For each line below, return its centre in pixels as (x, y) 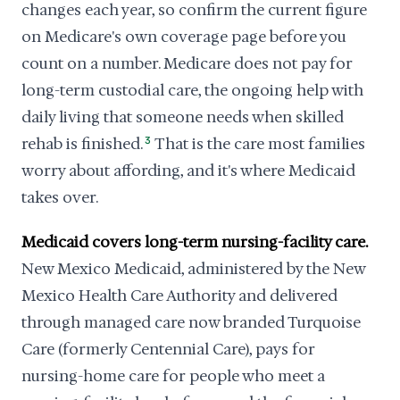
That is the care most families (259, 144)
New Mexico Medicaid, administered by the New (193, 269)
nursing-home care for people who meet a (173, 376)
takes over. (60, 197)
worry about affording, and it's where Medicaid (188, 171)
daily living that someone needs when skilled (183, 117)
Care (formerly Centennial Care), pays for (168, 349)
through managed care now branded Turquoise (191, 322)
